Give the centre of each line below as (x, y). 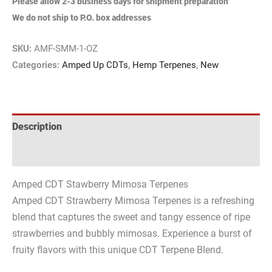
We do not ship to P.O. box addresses (82, 17)
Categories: (37, 65)
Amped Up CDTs (95, 65)
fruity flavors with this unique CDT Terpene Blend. (118, 250)
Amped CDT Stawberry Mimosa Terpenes (100, 185)
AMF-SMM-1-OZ (66, 49)
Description (37, 127)
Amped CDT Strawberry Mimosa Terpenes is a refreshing (133, 201)
